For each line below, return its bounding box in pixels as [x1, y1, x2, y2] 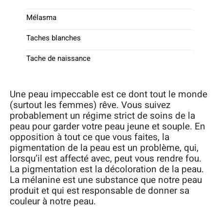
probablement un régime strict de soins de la [10, 109, 195, 123]
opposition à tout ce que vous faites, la [10, 130, 169, 144]
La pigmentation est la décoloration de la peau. [10, 163, 204, 176]
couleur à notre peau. [10, 195, 96, 208]
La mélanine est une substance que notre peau [10, 173, 202, 187]
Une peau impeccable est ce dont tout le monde [10, 88, 207, 101]
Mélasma [26, 12, 56, 23]
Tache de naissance [26, 53, 91, 64]
